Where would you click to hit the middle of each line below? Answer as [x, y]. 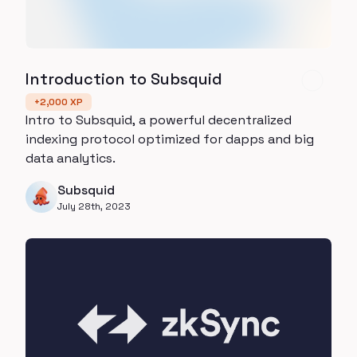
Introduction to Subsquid [124, 79]
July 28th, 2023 [94, 207]
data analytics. [71, 159]
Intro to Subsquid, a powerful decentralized [159, 120]
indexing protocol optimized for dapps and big [170, 139]
